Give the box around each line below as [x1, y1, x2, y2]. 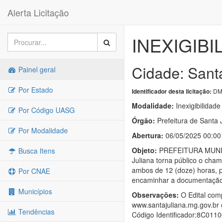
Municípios [16, 186, 52, 196]
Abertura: [132, 130, 164, 140]
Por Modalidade [16, 125, 68, 135]
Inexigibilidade [174, 101, 221, 111]
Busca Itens [16, 146, 55, 156]
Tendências [16, 207, 55, 217]
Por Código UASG [16, 105, 75, 115]
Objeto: [132, 145, 157, 155]
